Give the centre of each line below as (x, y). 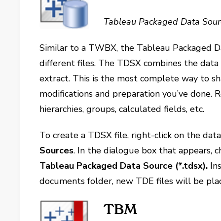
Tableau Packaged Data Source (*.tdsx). (125, 166)
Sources (57, 150)
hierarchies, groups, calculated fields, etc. (122, 109)
